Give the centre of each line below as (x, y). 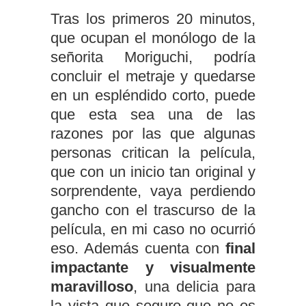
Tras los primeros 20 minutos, (153, 18)
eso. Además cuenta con (138, 248)
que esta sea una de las (153, 114)
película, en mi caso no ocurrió (153, 229)
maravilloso (92, 286)
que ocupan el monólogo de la (153, 38)
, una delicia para (194, 286)
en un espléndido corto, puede (153, 95)
